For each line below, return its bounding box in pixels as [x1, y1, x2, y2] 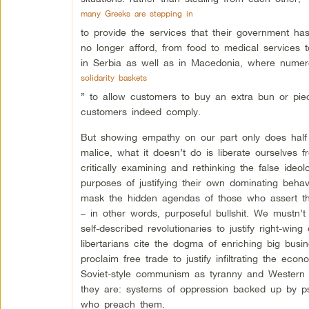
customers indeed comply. [80, 106, 201, 117]
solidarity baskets [80, 72, 147, 83]
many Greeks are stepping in [80, 8, 193, 19]
